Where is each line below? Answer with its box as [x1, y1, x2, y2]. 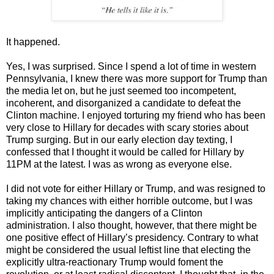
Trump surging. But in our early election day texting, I [6, 134, 232, 145]
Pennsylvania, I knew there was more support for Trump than [6, 73, 267, 84]
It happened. [6, 36, 60, 47]
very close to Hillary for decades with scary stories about [6, 122, 248, 133]
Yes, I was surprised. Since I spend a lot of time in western [6, 61, 256, 72]
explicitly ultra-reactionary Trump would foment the [6, 256, 223, 267]
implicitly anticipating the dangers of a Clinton [6, 207, 202, 218]
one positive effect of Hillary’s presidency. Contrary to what [6, 232, 258, 243]
